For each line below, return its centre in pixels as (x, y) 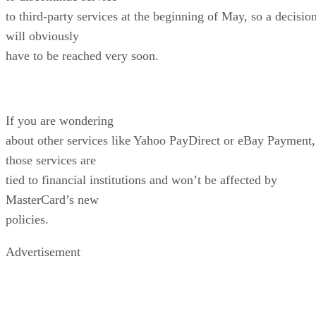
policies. (27, 219)
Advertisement (43, 251)
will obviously (42, 36)
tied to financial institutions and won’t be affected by (141, 180)
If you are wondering (60, 120)
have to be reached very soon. (82, 55)
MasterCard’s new (52, 199)
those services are (51, 160)
